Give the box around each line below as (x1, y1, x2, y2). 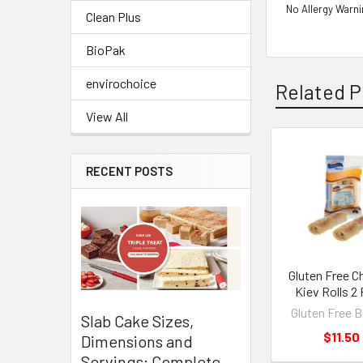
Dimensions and (81, 331, 193, 352)
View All (86, 109, 128, 124)
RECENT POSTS (86, 164, 173, 178)
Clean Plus (86, 9, 141, 24)
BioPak (86, 42, 126, 58)
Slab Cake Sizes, (81, 311, 194, 331)
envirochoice (86, 75, 156, 91)
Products (266, 181, 348, 206)
